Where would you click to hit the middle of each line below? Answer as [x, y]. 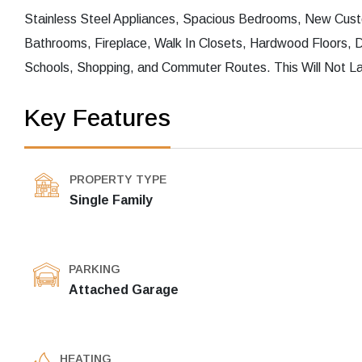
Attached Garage [124, 290]
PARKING [95, 269]
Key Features [97, 118]
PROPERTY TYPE [118, 180]
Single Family [111, 200]
